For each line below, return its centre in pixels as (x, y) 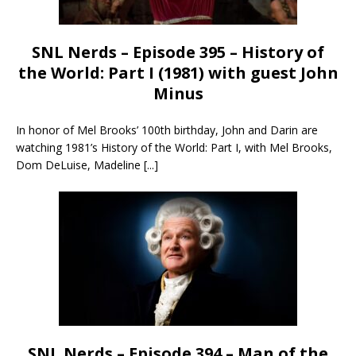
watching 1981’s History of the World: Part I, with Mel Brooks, (174, 147)
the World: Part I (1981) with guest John (178, 72)
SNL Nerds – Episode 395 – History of (178, 52)
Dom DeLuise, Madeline (80, 164)
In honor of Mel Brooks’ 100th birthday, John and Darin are (167, 130)
